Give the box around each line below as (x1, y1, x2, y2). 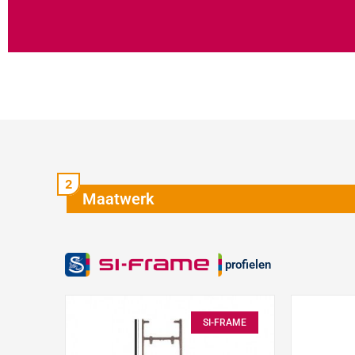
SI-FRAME (203, 316, 246, 328)
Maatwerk (82, 189, 155, 208)
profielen (222, 258, 271, 273)
